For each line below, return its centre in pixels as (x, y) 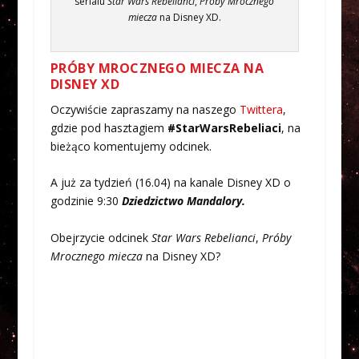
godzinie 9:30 (86, 201)
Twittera (261, 109)
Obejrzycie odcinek (101, 237)
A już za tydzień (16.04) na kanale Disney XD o (170, 183)
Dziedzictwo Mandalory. (185, 201)
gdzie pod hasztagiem (109, 127)
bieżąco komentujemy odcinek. (131, 146)
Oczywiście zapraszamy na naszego (145, 109)
